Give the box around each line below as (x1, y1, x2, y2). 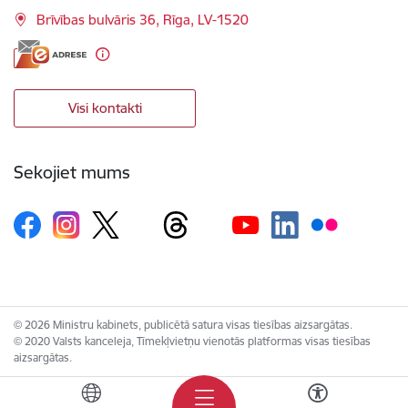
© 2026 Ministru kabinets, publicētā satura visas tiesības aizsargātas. (14, 318, 352, 332)
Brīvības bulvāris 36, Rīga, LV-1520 (36, 11, 249, 29)
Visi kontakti (67, 99, 142, 117)
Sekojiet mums (14, 160, 130, 183)
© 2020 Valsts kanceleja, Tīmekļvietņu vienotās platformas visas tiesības (14, 334, 371, 349)
